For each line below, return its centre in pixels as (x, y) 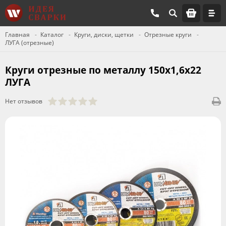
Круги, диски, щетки (104, 35)
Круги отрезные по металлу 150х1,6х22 (103, 70)
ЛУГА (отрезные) (30, 43)
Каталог (52, 35)
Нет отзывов (24, 101)
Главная (17, 35)
